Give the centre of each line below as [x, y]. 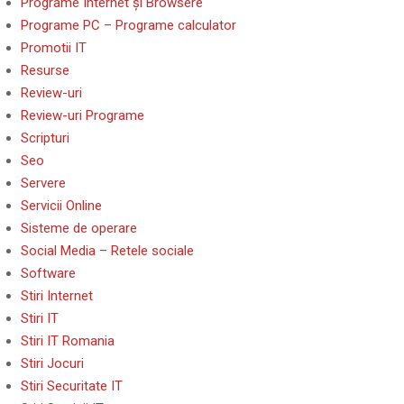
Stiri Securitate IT [72, 386]
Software [48, 273]
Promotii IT [54, 48]
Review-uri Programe [83, 115]
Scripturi [45, 138]
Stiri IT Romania [68, 341]
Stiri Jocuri [52, 363]
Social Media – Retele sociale [107, 251]
